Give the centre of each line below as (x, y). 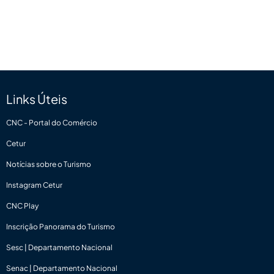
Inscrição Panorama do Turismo (61, 227)
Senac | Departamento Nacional (62, 268)
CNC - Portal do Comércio (52, 123)
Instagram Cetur (34, 185)
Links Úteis (37, 99)
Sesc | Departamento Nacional (59, 247)
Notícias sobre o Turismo (49, 164)
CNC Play (22, 206)
